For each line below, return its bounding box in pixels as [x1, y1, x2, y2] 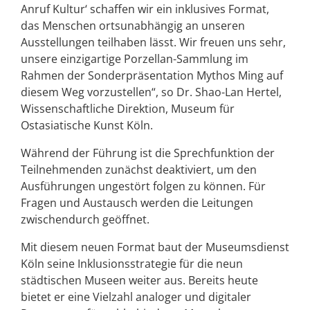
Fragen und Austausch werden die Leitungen [21, 195, 253, 211]
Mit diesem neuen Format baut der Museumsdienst [21, 239, 289, 255]
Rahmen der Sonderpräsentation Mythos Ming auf [21, 68, 283, 84]
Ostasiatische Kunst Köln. [21, 118, 153, 134]
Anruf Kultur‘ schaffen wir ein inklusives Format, [21, 1, 269, 17]
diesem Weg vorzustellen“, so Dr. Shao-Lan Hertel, [21, 84, 282, 100]
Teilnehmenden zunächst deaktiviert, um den [21, 162, 257, 178]
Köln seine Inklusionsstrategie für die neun [21, 256, 243, 272]
